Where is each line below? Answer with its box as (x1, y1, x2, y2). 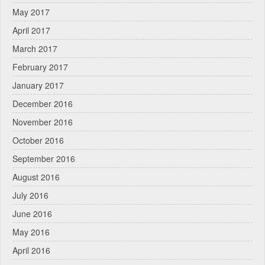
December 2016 (12, 97, 73, 109)
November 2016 (12, 115, 73, 128)
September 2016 (12, 152, 75, 164)
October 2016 (12, 134, 64, 146)
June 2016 (12, 207, 52, 219)
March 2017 (12, 42, 57, 54)
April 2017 (12, 24, 50, 36)
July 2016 (12, 189, 49, 201)
